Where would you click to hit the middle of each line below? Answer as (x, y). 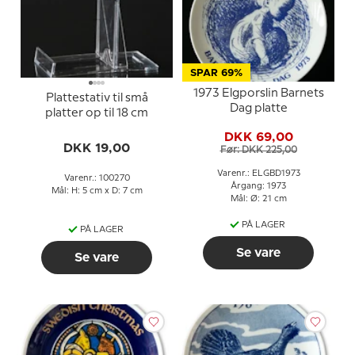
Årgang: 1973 (258, 187)
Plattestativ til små (97, 98)
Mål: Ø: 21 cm (258, 199)
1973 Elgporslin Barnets (258, 94)
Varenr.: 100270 (97, 178)
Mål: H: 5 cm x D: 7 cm (97, 191)
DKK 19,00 (97, 148)
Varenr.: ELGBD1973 (258, 174)
